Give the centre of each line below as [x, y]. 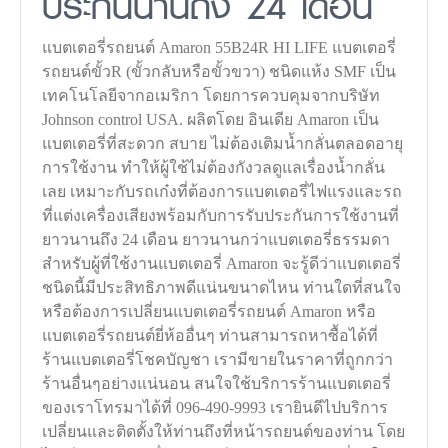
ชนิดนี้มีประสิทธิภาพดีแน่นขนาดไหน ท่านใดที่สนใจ [222, 287]
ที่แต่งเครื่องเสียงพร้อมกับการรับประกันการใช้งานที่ [221, 215]
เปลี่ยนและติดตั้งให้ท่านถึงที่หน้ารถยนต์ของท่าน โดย [224, 431]
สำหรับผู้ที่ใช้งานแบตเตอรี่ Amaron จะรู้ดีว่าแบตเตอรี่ [222, 263]
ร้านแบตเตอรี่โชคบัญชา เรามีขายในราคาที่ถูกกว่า [218, 359]
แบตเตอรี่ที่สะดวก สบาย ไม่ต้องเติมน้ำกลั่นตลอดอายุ [223, 143]
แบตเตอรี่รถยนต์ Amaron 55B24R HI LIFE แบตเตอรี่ [219, 47]
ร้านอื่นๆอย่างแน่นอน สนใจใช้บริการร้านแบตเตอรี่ [217, 383]
